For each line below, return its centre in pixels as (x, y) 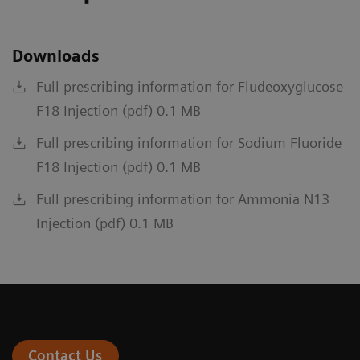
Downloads (56, 57)
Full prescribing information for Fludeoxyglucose (190, 87)
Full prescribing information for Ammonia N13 (183, 199)
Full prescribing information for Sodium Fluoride (189, 143)
